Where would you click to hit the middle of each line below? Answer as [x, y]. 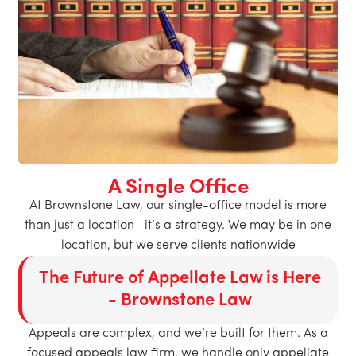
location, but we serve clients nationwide [178, 245]
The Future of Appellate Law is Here [180, 278]
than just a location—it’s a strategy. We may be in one [178, 225]
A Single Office [178, 188]
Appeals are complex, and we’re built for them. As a [178, 333]
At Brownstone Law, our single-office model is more [178, 205]
